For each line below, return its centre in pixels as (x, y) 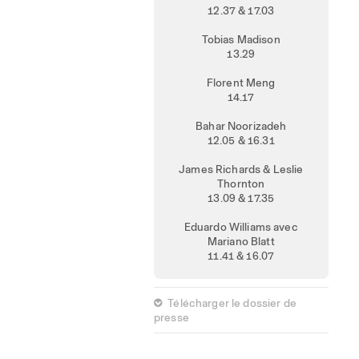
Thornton (241, 184)
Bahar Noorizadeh (241, 126)
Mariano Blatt (241, 241)
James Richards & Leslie (241, 169)
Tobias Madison (241, 39)
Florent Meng (241, 83)
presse (171, 317)
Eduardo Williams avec (241, 227)
